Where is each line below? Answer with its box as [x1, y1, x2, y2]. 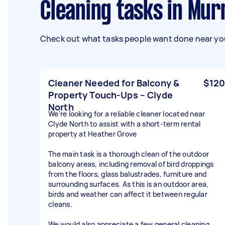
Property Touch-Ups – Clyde [48, 89, 173, 101]
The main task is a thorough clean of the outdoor [48, 149, 209, 159]
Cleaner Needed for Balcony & [48, 77, 180, 89]
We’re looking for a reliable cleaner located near [48, 109, 205, 119]
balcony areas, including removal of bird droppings [48, 159, 214, 169]
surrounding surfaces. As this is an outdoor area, [48, 179, 209, 189]
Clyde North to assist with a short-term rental [48, 119, 201, 129]
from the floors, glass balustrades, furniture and [48, 169, 207, 179]
